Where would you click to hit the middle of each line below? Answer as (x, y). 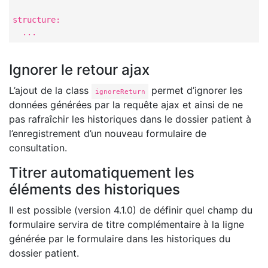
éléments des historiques (95, 189)
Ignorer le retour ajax (79, 70)
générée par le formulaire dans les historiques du (120, 239)
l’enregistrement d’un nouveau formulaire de (108, 133)
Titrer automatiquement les (102, 173)
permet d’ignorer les (196, 90)
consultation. (38, 148)
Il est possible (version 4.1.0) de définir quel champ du (131, 210)
